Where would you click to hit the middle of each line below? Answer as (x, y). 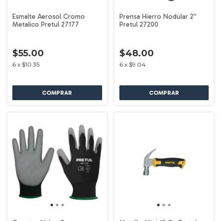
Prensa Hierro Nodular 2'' (158, 17)
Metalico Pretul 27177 (46, 24)
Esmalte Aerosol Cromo (49, 17)
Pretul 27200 (139, 24)
